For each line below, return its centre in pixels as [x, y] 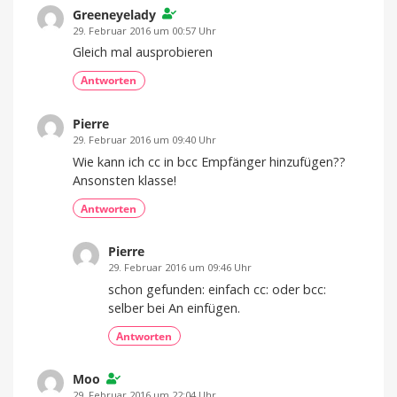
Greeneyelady [114, 14]
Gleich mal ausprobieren [143, 52]
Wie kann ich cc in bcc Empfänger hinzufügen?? [209, 161]
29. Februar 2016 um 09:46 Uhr [180, 267]
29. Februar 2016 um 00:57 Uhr [144, 30]
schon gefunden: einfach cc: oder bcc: [217, 289]
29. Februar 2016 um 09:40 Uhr [144, 139]
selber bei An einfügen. [174, 307]
